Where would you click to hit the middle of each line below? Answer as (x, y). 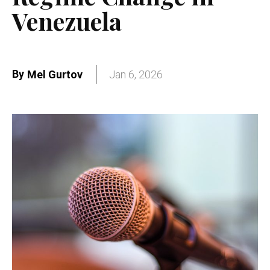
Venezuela (67, 20)
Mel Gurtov (55, 75)
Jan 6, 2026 (136, 75)
